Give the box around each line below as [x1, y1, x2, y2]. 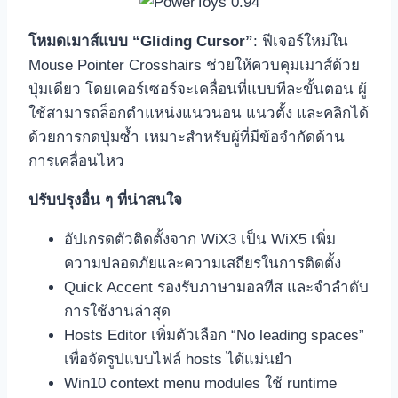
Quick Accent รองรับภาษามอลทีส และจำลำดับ [64, 279, 369, 297]
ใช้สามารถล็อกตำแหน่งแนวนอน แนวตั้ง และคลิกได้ [28, 105, 369, 123]
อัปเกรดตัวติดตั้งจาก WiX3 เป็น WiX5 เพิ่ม [64, 231, 336, 249]
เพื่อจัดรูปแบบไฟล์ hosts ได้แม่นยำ [64, 351, 292, 369]
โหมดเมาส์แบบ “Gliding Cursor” [28, 33, 253, 51]
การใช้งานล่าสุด [64, 303, 171, 321]
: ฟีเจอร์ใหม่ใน [253, 33, 348, 51]
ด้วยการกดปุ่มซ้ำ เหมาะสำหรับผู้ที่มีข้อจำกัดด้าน [28, 129, 345, 147]
